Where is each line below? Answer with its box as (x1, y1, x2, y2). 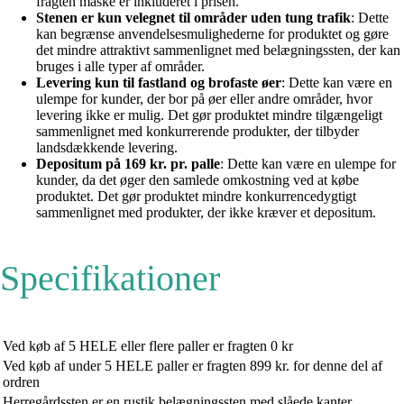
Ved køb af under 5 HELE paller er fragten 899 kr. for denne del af (3, 358, 382, 374)
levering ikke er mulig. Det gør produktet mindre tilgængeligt (36, 107, 382, 124)
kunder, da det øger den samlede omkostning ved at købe (36, 172, 359, 188)
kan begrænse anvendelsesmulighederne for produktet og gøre (36, 26, 389, 42)
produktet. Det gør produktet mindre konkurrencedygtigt (36, 188, 356, 205)
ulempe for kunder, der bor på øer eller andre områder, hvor (36, 91, 372, 107)
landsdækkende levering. (36, 140, 178, 156)
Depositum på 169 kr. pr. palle (36, 156, 220, 172)
